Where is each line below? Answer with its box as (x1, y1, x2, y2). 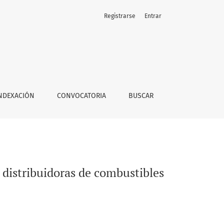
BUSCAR (128, 91, 154, 100)
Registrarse (104, 12, 135, 19)
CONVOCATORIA (56, 91, 106, 100)
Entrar (144, 12, 161, 19)
